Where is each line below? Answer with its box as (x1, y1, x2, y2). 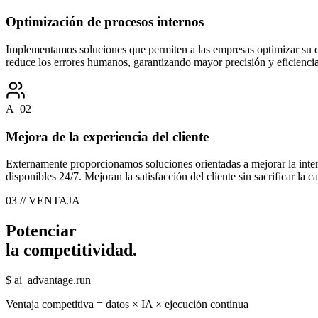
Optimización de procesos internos (6, 14, 204, 30)
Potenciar (6, 221, 77, 241)
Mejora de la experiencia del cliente (6, 128, 209, 144)
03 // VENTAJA (6, 194, 80, 207)
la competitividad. (6, 241, 137, 260)
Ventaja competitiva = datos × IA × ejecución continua (6, 298, 248, 311)
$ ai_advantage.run (6, 274, 91, 287)
